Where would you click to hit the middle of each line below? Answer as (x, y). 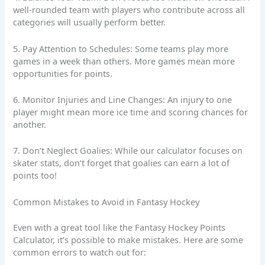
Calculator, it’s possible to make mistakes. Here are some (128, 239)
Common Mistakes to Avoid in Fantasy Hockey (106, 201)
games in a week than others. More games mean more (124, 61)
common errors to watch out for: (80, 252)
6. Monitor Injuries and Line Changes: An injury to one (123, 100)
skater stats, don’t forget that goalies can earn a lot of (122, 163)
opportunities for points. (63, 73)
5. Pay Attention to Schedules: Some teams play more (121, 48)
